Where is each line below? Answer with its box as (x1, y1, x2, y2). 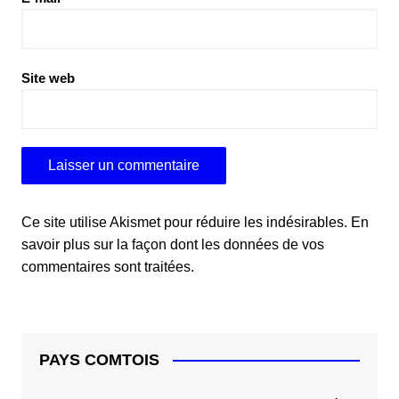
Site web (20, 69, 75, 85)
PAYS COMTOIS (38, 350, 159, 369)
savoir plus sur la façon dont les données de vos (20, 236, 324, 252)
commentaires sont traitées (20, 258, 191, 274)
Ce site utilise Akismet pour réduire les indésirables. (20, 214, 351, 230)
